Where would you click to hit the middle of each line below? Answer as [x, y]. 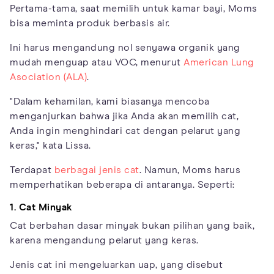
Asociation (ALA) [48, 77]
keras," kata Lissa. [50, 145]
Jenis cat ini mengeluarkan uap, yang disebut [116, 265]
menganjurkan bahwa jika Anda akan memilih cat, [124, 116]
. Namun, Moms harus [190, 170]
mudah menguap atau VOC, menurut [97, 62]
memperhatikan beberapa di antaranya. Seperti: [122, 184]
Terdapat [32, 170]
